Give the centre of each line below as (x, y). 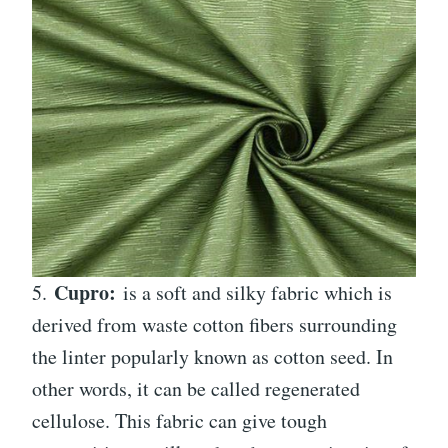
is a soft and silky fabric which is (257, 292)
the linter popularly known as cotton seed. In (212, 356)
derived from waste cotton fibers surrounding (214, 324)
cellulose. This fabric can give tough (179, 420)
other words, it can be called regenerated (196, 388)
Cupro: (88, 292)
